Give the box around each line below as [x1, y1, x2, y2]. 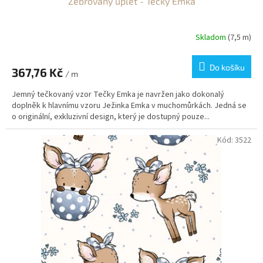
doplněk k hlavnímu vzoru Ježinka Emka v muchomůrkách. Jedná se [12, 99, 247, 112]
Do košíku [210, 62, 245, 72]
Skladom [195, 32, 228, 44]
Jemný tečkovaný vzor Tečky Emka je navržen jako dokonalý [12, 88, 224, 100]
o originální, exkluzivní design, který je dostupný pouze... [12, 110, 210, 123]
